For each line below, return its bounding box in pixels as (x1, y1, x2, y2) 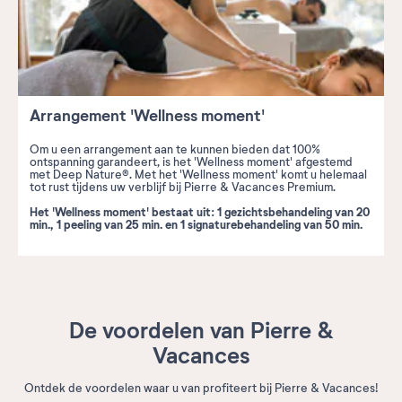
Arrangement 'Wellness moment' (30, 105, 265, 127)
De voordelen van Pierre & (68, 316, 334, 345)
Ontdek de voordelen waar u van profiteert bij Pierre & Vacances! (23, 380, 379, 396)
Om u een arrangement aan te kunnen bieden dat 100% (30, 142, 320, 157)
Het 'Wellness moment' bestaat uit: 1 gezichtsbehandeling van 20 (30, 204, 370, 220)
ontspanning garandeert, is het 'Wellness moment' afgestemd (30, 154, 353, 170)
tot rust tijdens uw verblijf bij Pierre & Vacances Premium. (30, 179, 336, 195)
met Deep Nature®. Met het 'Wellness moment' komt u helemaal (30, 167, 367, 182)
